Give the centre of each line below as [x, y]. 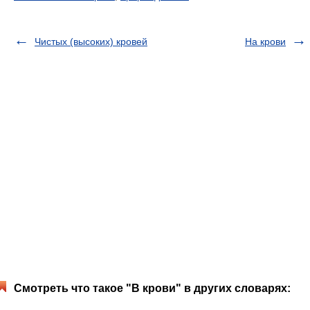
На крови [265, 42]
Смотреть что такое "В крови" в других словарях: [152, 288]
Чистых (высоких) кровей [91, 42]
